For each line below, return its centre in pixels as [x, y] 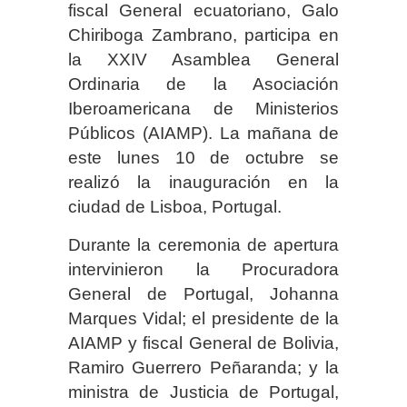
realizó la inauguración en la [203, 183]
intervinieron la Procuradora [203, 270]
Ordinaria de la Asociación [203, 84]
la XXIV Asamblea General [203, 60]
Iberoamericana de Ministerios [203, 109]
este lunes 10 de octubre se [203, 158]
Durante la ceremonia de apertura [203, 245]
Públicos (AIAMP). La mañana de [203, 134]
